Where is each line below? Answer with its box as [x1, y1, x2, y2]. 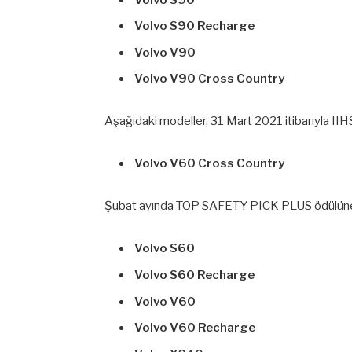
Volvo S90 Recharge [134, 19, 255, 34]
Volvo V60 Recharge [134, 321, 255, 335]
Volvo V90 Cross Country [134, 71, 284, 86]
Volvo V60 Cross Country [134, 156, 284, 171]
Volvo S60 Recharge [134, 268, 255, 283]
